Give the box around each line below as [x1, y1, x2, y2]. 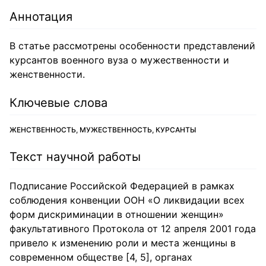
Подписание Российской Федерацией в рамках [9, 180, 235, 192]
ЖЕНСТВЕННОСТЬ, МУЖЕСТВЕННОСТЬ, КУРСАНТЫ [9, 125, 196, 134]
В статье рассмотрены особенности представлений [9, 40, 255, 52]
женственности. [9, 68, 85, 80]
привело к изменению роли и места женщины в [9, 237, 236, 249]
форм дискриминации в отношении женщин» [9, 208, 224, 220]
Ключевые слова [9, 96, 107, 110]
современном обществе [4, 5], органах [9, 251, 192, 263]
